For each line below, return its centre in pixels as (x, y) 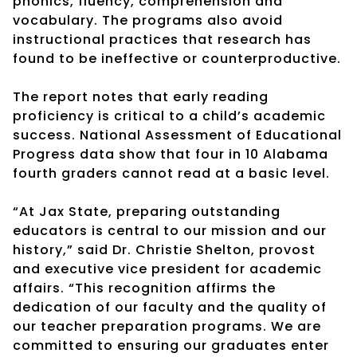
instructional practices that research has (162, 39)
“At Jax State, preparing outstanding (147, 211)
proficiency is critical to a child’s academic (169, 116)
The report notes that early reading (141, 96)
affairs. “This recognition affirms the (144, 288)
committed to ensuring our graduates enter (171, 345)
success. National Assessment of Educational (177, 135)
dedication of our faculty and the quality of (170, 307)
